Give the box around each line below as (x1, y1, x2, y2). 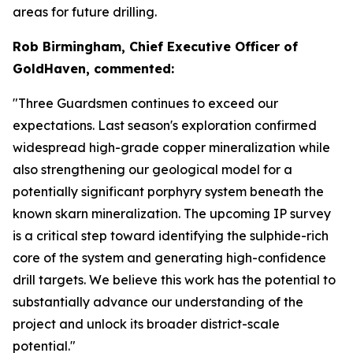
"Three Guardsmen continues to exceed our (13, 95, 278, 111)
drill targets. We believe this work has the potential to (13, 272, 336, 288)
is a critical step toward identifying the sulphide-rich (13, 228, 329, 243)
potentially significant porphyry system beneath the (13, 184, 324, 199)
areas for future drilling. (13, 4, 157, 20)
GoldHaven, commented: (13, 61, 174, 76)
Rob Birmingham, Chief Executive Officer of (13, 39, 298, 54)
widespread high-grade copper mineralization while (13, 139, 330, 155)
